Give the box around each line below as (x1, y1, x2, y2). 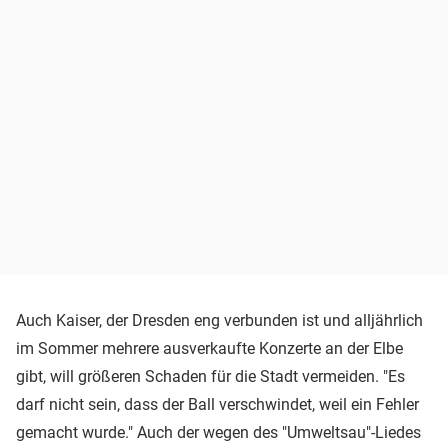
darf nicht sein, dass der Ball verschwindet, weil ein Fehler (16, 394, 419, 414)
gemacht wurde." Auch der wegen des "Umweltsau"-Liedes (16, 422, 421, 442)
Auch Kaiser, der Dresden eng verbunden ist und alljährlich (16, 310, 423, 330)
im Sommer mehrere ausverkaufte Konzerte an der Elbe (16, 338, 403, 358)
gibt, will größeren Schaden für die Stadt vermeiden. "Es (16, 366, 405, 386)
